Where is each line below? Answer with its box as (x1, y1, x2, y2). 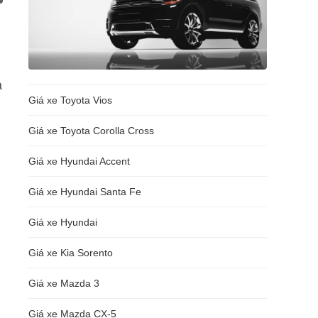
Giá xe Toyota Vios (28, 94, 112, 106)
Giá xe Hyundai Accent (28, 155, 130, 167)
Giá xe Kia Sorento (28, 247, 113, 258)
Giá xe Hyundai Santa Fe (28, 186, 141, 197)
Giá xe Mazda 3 (28, 278, 99, 289)
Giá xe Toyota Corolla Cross (28, 125, 154, 136)
